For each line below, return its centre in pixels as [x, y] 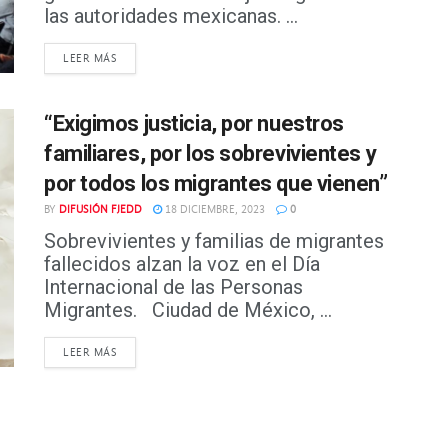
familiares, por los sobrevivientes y [210, 154]
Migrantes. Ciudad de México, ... [188, 310]
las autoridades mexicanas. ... [171, 16]
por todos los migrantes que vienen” [218, 184]
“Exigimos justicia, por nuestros [194, 124]
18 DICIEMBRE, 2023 [213, 210]
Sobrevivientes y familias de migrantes [214, 241]
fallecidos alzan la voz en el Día [182, 264]
